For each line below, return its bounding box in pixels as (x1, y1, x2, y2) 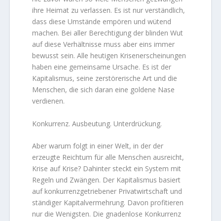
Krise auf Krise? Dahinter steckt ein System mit (32, 164, 182, 174)
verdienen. (32, 96, 65, 106)
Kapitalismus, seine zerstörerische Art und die (32, 74, 178, 83)
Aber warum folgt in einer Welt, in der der (32, 141, 164, 151)
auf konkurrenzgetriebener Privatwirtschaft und (32, 186, 183, 196)
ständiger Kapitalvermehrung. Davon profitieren (32, 198, 184, 208)
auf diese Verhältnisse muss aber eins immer (32, 39, 175, 49)
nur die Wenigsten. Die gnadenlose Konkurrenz (32, 209, 182, 219)
